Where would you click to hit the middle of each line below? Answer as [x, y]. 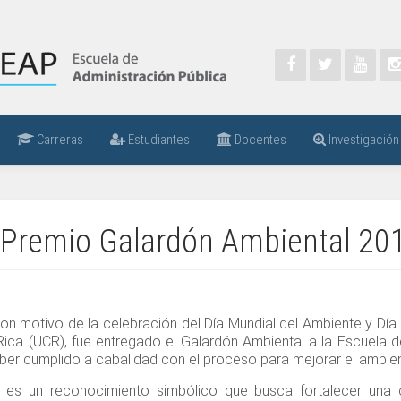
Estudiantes [157, 140]
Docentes [259, 140]
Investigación [362, 140]
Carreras [58, 140]
